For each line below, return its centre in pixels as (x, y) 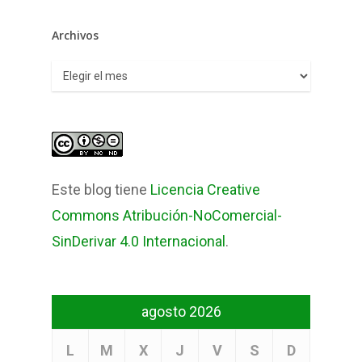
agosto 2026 (181, 312)
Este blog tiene (101, 190)
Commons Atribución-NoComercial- (167, 216)
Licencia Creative (205, 190)
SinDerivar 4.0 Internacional (139, 242)
